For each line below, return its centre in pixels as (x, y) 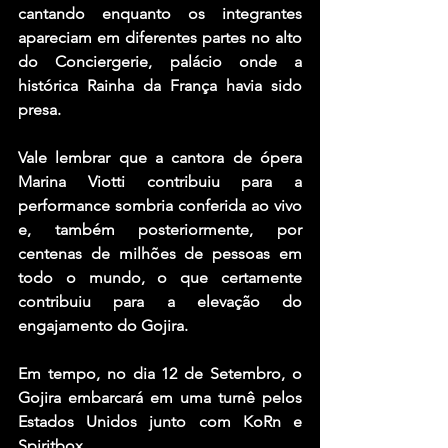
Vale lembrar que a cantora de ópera (160, 158)
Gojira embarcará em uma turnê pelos (160, 398)
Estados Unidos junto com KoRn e (160, 422)
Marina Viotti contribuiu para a (160, 182)
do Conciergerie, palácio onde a (160, 62)
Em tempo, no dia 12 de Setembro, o (160, 374)
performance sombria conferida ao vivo (160, 206)
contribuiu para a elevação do (160, 302)
